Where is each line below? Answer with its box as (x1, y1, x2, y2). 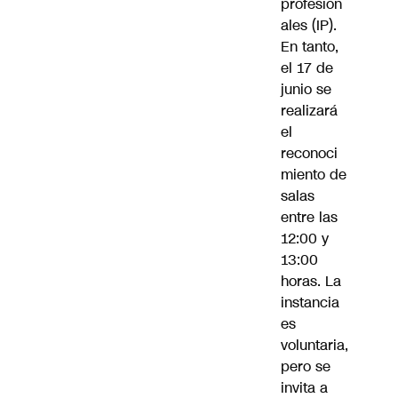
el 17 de (281, 58, 333, 79)
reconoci (281, 143, 338, 164)
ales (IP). (281, 15, 337, 36)
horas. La (281, 271, 341, 292)
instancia (281, 292, 339, 314)
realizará (281, 100, 338, 122)
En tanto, (281, 36, 338, 58)
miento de (281, 164, 346, 186)
